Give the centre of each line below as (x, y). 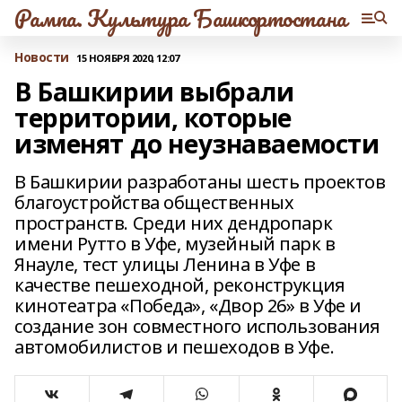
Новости (42, 57)
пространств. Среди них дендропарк (174, 223)
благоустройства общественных (154, 202)
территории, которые (153, 118)
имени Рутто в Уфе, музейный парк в (175, 244)
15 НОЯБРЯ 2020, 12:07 (128, 57)
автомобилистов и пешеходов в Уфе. (175, 347)
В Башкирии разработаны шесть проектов (200, 182)
